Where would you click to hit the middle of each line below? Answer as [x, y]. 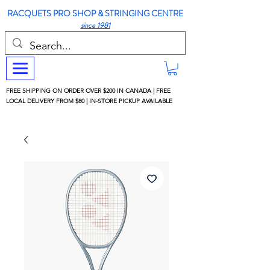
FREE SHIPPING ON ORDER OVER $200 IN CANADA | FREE [88, 90]
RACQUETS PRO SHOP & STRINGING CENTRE [95, 13]
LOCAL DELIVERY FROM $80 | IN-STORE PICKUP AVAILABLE [89, 101]
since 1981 [95, 25]
